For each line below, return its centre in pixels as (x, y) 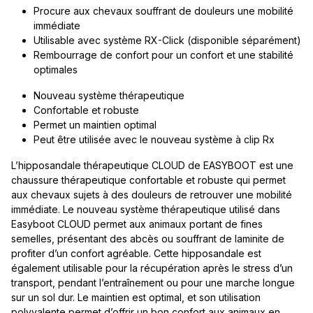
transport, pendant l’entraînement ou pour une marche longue (153, 282)
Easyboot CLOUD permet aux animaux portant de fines (137, 224)
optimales (56, 69)
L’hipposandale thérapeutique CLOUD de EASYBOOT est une (152, 165)
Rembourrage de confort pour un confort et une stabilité (163, 54)
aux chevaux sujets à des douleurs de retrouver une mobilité (152, 194)
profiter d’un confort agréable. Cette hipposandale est (136, 253)
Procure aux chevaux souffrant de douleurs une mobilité (163, 10)
